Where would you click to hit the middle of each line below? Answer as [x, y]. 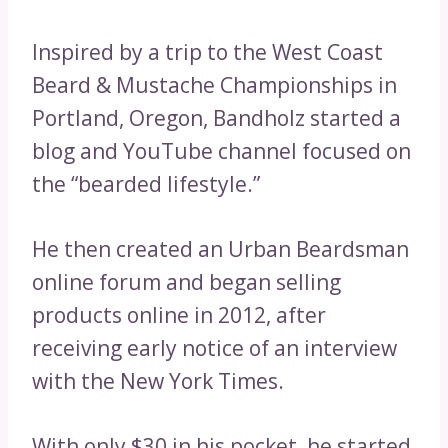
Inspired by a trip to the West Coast [207, 51]
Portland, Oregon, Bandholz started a [216, 117]
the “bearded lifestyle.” [146, 183]
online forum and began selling [186, 281]
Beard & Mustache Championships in [214, 84]
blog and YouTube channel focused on [221, 150]
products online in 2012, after [179, 314]
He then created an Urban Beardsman [220, 248]
